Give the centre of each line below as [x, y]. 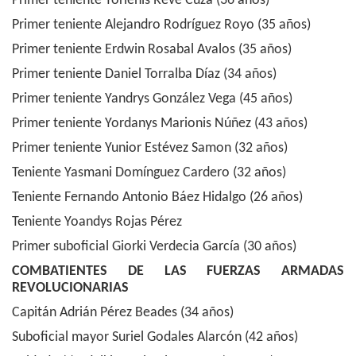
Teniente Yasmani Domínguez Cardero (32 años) [149, 173]
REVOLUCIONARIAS [70, 288]
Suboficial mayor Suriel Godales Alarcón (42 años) [155, 337]
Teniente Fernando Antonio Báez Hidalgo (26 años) [157, 197]
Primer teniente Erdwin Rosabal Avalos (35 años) [152, 50]
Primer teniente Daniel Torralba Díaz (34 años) [144, 74]
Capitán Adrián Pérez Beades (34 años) [123, 313]
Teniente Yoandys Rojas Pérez [97, 222]
